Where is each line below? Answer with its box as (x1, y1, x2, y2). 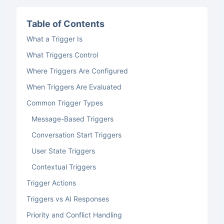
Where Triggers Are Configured (26, 66, 128, 75)
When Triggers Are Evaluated (26, 82, 121, 91)
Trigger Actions (26, 178, 76, 187)
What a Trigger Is (26, 34, 82, 43)
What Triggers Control (26, 50, 98, 59)
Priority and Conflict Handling (26, 210, 122, 219)
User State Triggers (31, 146, 95, 155)
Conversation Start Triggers (31, 130, 121, 139)
